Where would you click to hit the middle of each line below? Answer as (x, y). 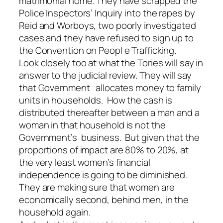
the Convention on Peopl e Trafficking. (98, 50)
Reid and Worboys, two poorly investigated (108, 25)
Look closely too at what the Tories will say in (111, 62)
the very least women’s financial (85, 162)
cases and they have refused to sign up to (106, 38)
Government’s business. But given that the (109, 137)
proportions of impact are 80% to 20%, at (104, 150)
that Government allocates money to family (110, 87)
